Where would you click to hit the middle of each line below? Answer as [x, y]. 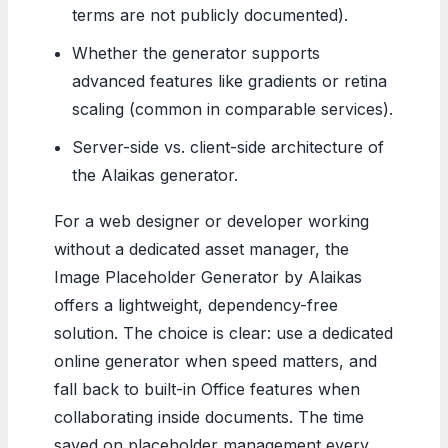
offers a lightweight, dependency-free [196, 304]
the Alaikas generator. [155, 174]
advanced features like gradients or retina [230, 80]
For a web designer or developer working [211, 220]
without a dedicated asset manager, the [201, 248]
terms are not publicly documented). [210, 14]
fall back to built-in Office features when [207, 388]
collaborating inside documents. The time [209, 416]
